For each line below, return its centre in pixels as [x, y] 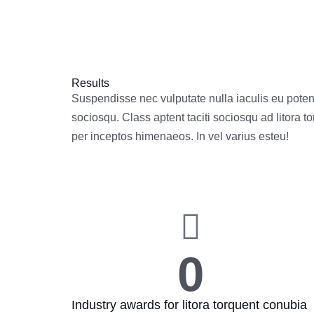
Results [90, 83]
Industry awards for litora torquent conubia [189, 305]
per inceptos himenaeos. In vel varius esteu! [180, 136]
